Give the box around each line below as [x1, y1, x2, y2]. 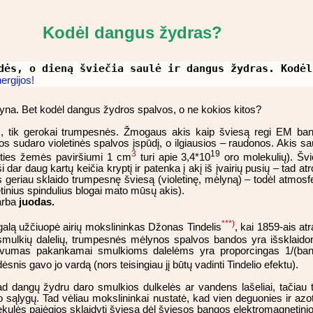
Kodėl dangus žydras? [42, 23, 222, 42]
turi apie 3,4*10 [136, 151, 211, 163]
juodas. [19, 196, 54, 208]
